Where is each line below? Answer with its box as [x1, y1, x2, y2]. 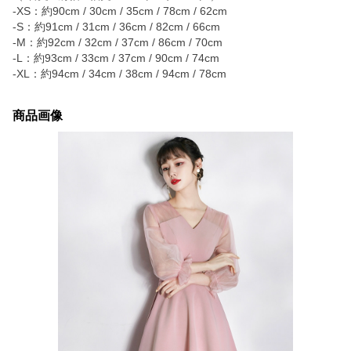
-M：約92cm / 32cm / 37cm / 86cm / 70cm [13, 36, 223, 49]
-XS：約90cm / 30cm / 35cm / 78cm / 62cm [13, 5, 227, 17]
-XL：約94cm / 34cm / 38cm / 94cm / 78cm [13, 67, 226, 80]
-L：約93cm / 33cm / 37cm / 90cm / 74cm [13, 52, 219, 64]
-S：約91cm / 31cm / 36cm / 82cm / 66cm [13, 20, 220, 33]
